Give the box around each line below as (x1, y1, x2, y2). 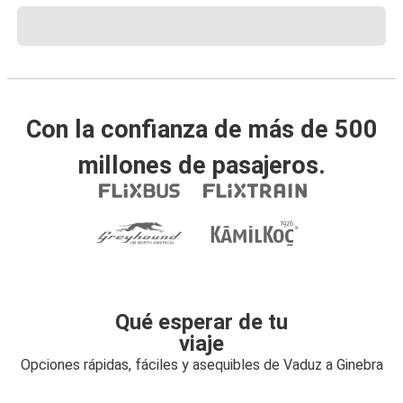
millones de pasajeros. (77, 151, 326, 180)
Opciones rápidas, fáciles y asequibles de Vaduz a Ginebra (20, 356, 383, 373)
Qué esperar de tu (115, 309, 288, 335)
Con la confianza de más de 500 (25, 115, 378, 144)
